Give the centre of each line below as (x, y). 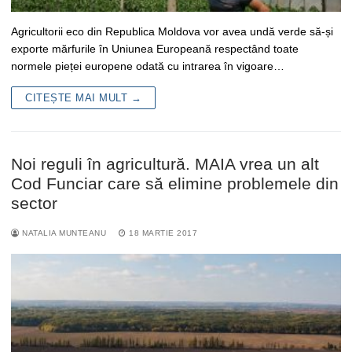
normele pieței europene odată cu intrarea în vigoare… (148, 66)
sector (34, 203)
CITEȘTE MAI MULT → (83, 97)
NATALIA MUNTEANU (62, 233)
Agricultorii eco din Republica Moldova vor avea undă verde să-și (172, 31)
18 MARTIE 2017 (163, 233)
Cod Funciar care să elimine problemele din (175, 183)
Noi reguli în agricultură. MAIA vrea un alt (165, 163)
